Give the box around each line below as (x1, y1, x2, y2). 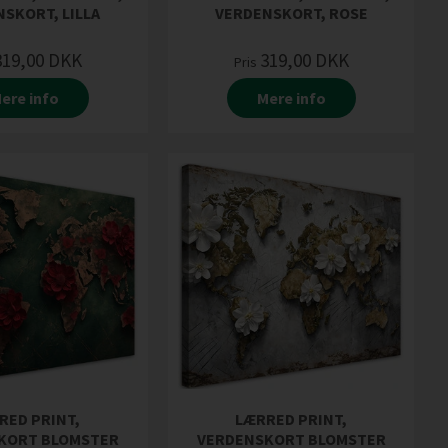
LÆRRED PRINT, (235, 409, 347, 430)
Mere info (256, 87, 326, 108)
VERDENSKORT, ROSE (214, 2, 368, 23)
